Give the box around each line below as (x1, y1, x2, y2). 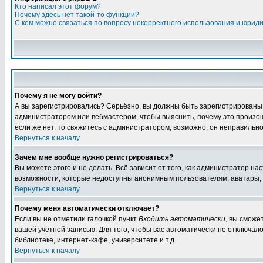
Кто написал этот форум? (15, 2, 101, 11)
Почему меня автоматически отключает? (15, 204, 159, 213)
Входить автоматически (139, 215, 225, 223)
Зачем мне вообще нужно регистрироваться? (15, 153, 173, 161)
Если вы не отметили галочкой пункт (15, 215, 139, 223)
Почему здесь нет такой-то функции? (15, 11, 139, 19)
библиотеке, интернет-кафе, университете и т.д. (15, 236, 176, 244)
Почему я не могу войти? (15, 92, 102, 100)
